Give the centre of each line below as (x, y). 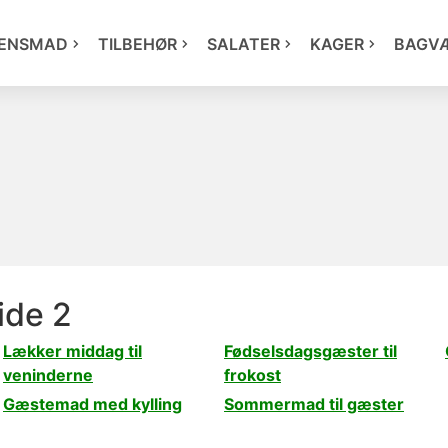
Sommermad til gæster (314, 404)
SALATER (243, 44)
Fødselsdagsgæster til (310, 351)
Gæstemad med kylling (92, 404)
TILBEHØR (137, 44)
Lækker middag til (72, 351)
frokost (252, 375)
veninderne (48, 375)
